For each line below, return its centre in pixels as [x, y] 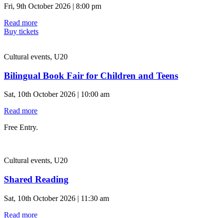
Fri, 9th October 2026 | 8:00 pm [53, 6]
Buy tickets [21, 31]
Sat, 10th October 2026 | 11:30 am [56, 198]
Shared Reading [36, 180]
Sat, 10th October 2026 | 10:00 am [57, 94]
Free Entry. [21, 127]
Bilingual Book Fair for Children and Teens [91, 75]
